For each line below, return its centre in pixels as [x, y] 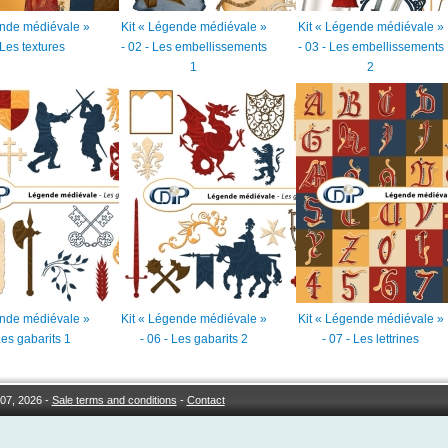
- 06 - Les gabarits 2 [193, 339]
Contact [205, 399]
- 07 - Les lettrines [370, 339]
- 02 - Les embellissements [193, 47]
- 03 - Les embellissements [370, 47]
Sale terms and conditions [114, 399]
